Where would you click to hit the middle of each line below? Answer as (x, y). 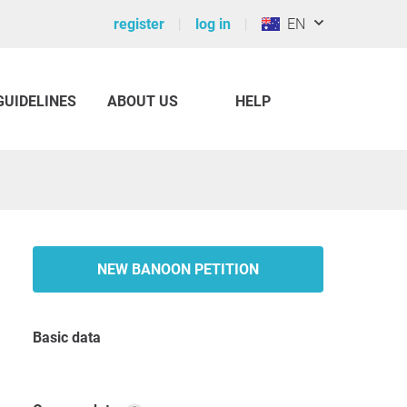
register (139, 24)
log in (213, 24)
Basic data (71, 338)
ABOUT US (143, 101)
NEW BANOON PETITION (178, 269)
